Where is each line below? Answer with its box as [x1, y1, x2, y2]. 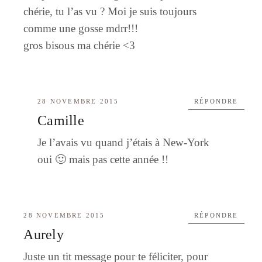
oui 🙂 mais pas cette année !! [37, 153, 169, 166]
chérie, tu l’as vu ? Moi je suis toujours [23, 5, 197, 18]
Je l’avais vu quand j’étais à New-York [37, 136, 210, 149]
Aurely [23, 226, 64, 242]
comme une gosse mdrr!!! [23, 22, 139, 35]
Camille [37, 112, 84, 128]
